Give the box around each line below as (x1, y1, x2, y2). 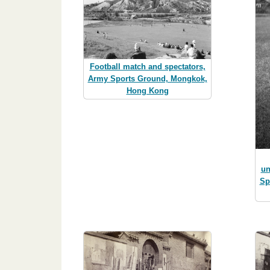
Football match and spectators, (89, 62, 206, 72)
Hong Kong (126, 86, 169, 96)
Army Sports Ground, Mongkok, (87, 74, 207, 84)
